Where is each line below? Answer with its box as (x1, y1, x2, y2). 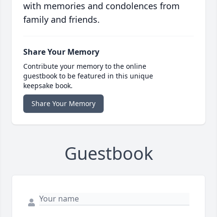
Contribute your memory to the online (23, 62, 146, 71)
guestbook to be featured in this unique (23, 71, 153, 81)
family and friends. (23, 14, 100, 26)
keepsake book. (23, 81, 73, 91)
